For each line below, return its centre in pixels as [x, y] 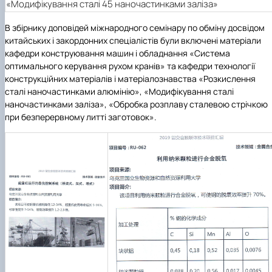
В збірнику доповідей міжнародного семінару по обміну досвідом [135, 27]
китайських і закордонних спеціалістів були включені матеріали [133, 40]
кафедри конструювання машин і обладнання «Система [117, 53]
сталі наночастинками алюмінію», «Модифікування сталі [119, 91]
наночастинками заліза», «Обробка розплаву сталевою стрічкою [136, 104]
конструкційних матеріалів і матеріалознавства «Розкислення [130, 78]
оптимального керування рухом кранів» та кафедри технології [130, 66]
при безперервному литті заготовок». [81, 117]
